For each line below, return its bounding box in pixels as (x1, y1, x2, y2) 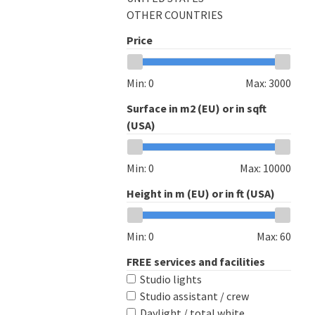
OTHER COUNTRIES (127, 7, 223, 22)
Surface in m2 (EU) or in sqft (127, 101, 266, 115)
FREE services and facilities (127, 254, 265, 269)
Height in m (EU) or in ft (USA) (127, 186, 275, 200)
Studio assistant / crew (140, 288, 249, 303)
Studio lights (140, 271, 202, 286)
